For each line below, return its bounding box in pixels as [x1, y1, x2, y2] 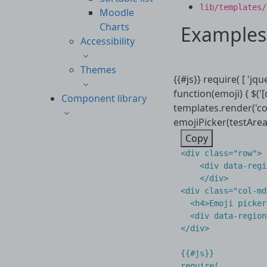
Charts [100, 20, 129, 33]
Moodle [100, 6, 134, 19]
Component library [61, 92, 147, 105]
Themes [80, 63, 116, 76]
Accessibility [80, 35, 135, 48]
